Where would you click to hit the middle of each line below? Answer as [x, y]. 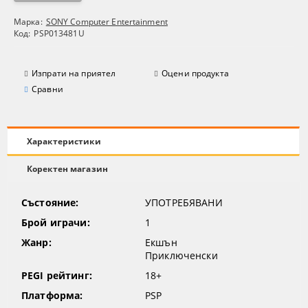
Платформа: [52, 296]
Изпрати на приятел [74, 74]
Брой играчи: [56, 223]
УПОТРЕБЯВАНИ [184, 203]
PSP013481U [59, 34]
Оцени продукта [195, 74]
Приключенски [181, 256]
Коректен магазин [67, 168]
